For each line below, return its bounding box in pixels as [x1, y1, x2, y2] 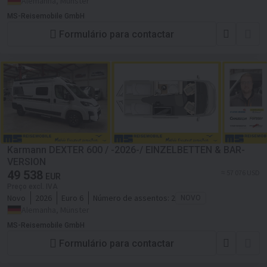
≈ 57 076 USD [221, 168, 260, 177]
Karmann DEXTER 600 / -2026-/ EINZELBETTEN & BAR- [7, 144, 245, 156]
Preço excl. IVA [7, 182, 58, 191]
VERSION [7, 156, 46, 167]
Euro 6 [61, 193, 83, 203]
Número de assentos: [93, 193, 171, 203]
